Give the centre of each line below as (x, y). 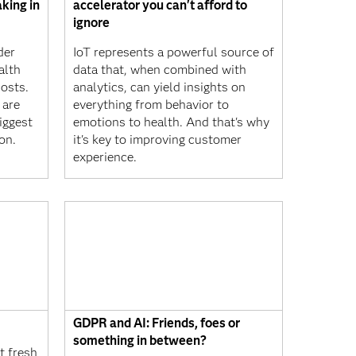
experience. (105, 157)
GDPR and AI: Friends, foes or (157, 323)
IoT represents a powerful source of (174, 52)
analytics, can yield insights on (159, 87)
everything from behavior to (151, 104)
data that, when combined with (160, 69)
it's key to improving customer (157, 139)
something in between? (140, 341)
